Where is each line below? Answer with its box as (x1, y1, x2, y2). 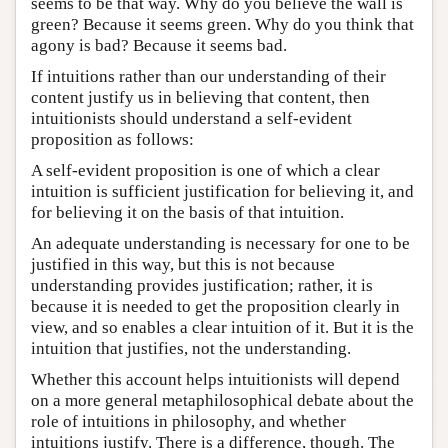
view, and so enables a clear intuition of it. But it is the (31, 317, 414, 337)
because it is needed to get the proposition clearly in (31, 296, 400, 316)
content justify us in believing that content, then (31, 87, 370, 107)
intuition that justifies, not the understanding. (31, 338, 351, 358)
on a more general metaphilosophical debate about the (31, 390, 414, 410)
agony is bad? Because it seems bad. (31, 35, 287, 55)
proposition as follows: (31, 129, 194, 149)
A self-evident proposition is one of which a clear (31, 160, 380, 180)
